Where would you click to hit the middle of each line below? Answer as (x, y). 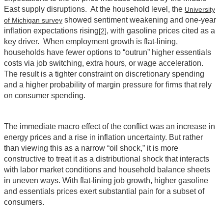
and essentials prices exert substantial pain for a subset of (104, 192)
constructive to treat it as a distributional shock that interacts (107, 159)
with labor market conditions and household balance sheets (107, 170)
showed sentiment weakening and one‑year (139, 20)
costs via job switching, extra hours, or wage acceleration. (104, 63)
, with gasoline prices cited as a (161, 31)
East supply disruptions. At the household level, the (94, 9)
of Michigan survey (33, 20)
